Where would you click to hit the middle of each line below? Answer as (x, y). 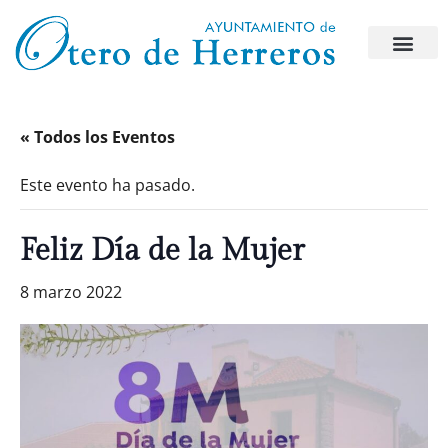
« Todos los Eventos (97, 137)
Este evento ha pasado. (107, 185)
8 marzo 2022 (71, 292)
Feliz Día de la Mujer (162, 251)
